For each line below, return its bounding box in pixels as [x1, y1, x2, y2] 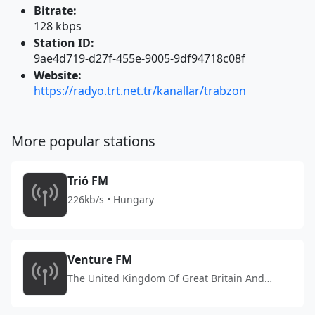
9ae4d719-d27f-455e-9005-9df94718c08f [34, 51, 245, 66]
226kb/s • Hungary [67, 193, 154, 206]
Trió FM [67, 173, 108, 188]
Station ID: [34, 35, 94, 51]
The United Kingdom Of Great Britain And [67, 271, 264, 285]
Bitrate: [34, 3, 77, 18]
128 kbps [34, 18, 82, 34]
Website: [34, 67, 82, 83]
